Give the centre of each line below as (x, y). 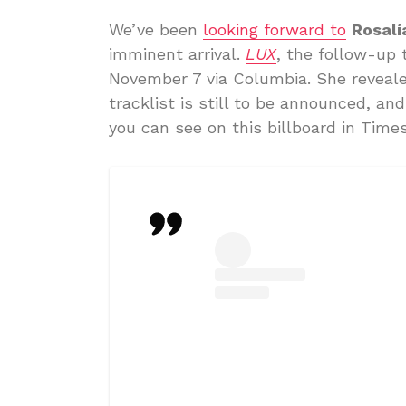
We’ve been (156, 29)
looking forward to (275, 29)
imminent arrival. (177, 54)
